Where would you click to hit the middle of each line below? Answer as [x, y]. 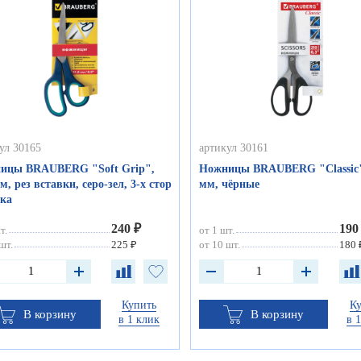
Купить [139, 305]
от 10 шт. [220, 245]
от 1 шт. [217, 230]
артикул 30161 [234, 148]
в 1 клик [139, 320]
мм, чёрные [230, 185]
